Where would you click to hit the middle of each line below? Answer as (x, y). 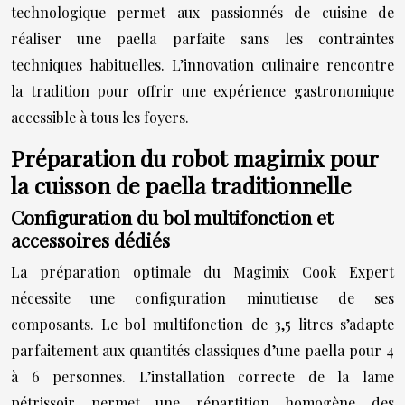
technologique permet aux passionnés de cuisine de (202, 12)
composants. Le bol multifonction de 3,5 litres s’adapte (202, 324)
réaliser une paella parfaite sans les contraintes (202, 38)
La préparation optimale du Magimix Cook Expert (202, 272)
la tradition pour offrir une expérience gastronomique (202, 91)
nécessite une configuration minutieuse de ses (202, 298)
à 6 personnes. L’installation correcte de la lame (202, 377)
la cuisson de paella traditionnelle (181, 185)
